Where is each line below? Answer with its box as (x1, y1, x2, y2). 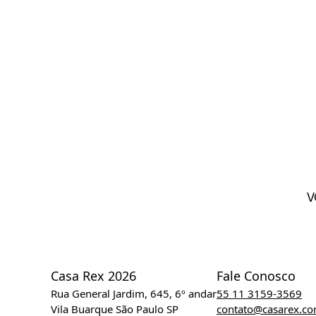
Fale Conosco (217, 267, 296, 285)
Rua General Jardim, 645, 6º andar (51, 286, 217, 301)
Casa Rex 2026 (51, 267, 136, 285)
